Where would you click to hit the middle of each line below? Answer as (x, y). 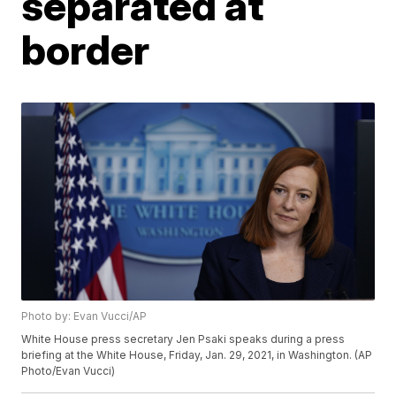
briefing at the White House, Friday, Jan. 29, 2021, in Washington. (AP (197, 355)
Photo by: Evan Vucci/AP (84, 316)
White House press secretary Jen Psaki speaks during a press (183, 339)
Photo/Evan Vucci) (69, 371)
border (86, 49)
